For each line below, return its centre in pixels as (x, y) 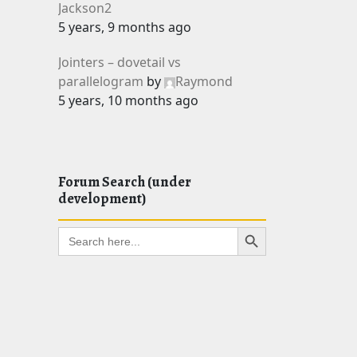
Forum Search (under (125, 182)
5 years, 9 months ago (125, 27)
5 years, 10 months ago (128, 100)
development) (102, 198)
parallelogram (101, 81)
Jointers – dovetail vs (120, 62)
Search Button (257, 226)
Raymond (204, 81)
